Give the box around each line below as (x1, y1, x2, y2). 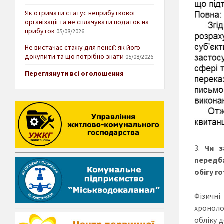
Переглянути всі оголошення (25, 69, 124, 78)
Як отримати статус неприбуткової (25, 8, 135, 18)
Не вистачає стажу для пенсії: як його (25, 43, 140, 52)
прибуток (25, 26, 55, 36)
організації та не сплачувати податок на (25, 17, 149, 27)
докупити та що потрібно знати (25, 52, 124, 61)
